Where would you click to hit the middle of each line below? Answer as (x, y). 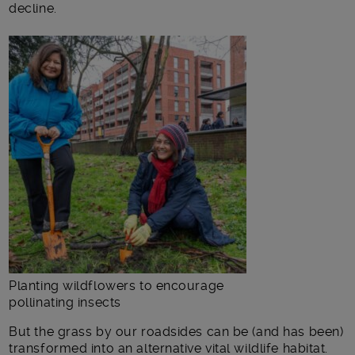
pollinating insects (65, 302)
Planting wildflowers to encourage (116, 285)
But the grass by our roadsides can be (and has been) (176, 331)
